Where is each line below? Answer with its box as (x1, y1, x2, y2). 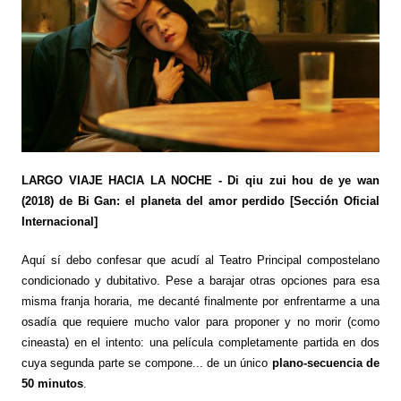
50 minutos (21, 377, 83, 391)
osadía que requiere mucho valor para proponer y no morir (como (21, 315, 380, 329)
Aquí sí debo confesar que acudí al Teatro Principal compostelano (21, 253, 380, 268)
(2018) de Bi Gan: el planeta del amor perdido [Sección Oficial (21, 194, 380, 209)
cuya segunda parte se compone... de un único (21, 356, 272, 371)
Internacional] (21, 215, 98, 229)
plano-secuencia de (271, 356, 380, 371)
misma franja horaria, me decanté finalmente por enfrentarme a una (21, 294, 380, 309)
